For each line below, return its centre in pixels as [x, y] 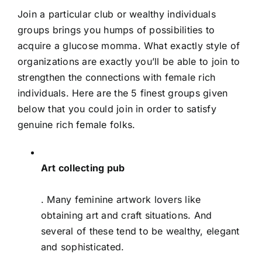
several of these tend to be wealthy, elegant [140, 231]
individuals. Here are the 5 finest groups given [123, 93]
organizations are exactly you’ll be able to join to [129, 61]
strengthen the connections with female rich [117, 77]
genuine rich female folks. [77, 124]
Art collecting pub [83, 168]
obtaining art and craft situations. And [127, 215]
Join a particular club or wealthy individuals [117, 14]
